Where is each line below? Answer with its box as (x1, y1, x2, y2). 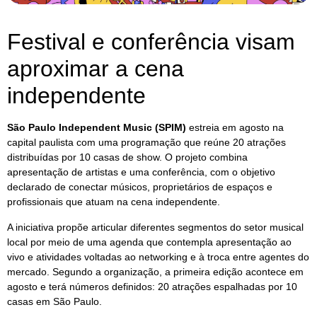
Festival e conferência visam (7, 29, 295, 55)
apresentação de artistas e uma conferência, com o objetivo (7, 166, 275, 178)
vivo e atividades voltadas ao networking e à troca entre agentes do (7, 250, 309, 263)
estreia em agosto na (186, 122, 284, 134)
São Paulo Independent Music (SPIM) (7, 122, 186, 134)
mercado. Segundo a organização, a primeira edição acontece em (7, 265, 304, 277)
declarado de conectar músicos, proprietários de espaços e (7, 181, 272, 193)
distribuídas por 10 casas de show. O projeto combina (7, 151, 248, 163)
